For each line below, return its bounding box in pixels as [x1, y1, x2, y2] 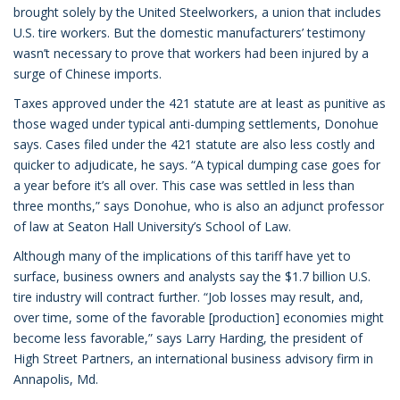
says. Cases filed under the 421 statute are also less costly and [13, 136, 375, 153]
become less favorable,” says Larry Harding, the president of [13, 329, 362, 346]
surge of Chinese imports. [13, 65, 179, 82]
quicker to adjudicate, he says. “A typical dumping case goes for [13, 156, 380, 173]
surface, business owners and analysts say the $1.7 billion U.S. [13, 268, 371, 285]
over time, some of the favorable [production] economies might [13, 309, 384, 326]
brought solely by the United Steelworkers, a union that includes [13, 4, 381, 21]
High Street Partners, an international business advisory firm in [13, 350, 373, 367]
